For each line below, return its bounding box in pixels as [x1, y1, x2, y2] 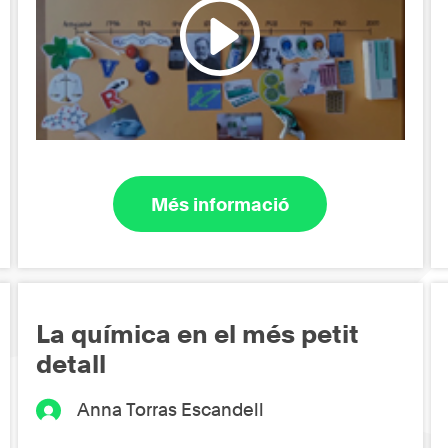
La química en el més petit [36, 318, 360, 349]
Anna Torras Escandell [76, 398, 264, 420]
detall [36, 348, 107, 379]
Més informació [151, 193, 290, 215]
